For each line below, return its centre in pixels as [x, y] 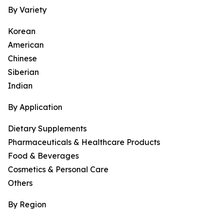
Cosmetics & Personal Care [58, 170]
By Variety [27, 10]
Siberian [23, 72]
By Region [27, 205]
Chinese [22, 59]
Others [20, 183]
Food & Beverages [43, 156]
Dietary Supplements [47, 129]
